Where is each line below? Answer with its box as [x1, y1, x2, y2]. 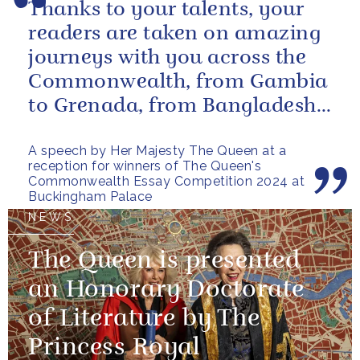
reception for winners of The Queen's [28, 158, 261, 174]
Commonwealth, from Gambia [28, 72, 328, 93]
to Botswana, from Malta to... [28, 121, 313, 141]
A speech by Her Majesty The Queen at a [28, 143, 286, 159]
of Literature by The [28, 308, 260, 333]
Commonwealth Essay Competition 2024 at [28, 174, 305, 190]
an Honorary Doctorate [28, 279, 305, 304]
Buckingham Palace [28, 189, 153, 205]
